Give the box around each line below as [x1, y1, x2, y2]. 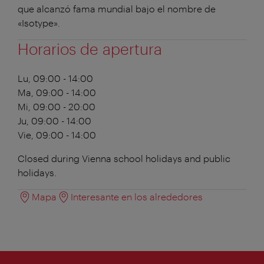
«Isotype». [18, 16, 60, 28]
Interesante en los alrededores [71, 190, 203, 202]
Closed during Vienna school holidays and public [18, 152, 230, 164]
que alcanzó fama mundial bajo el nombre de [18, 2, 216, 14]
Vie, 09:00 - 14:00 [18, 128, 96, 140]
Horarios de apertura [18, 39, 162, 58]
